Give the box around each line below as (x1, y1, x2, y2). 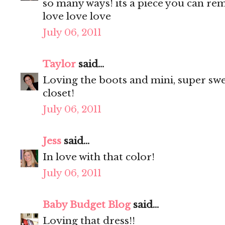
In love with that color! (43, 151, 155, 163)
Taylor (43, 58, 76, 70)
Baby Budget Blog (43, 199, 131, 211)
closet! (43, 87, 74, 99)
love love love (43, 11, 111, 23)
